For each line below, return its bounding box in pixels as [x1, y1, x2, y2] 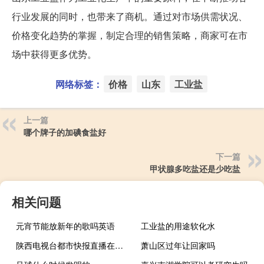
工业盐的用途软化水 [141, 220, 216, 232]
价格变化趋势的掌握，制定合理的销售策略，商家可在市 [12, 28, 247, 42]
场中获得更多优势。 [12, 47, 97, 61]
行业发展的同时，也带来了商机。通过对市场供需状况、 [12, 9, 247, 24]
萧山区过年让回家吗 [141, 239, 216, 252]
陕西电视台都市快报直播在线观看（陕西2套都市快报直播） [115, 239, 123, 252]
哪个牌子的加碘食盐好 [24, 126, 106, 138]
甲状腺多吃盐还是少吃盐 [150, 163, 240, 175]
